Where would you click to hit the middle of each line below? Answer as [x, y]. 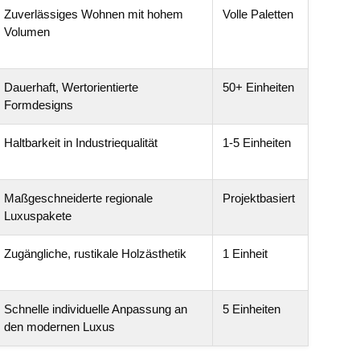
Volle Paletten [258, 14]
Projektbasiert [259, 198]
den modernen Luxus [59, 327]
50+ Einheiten [258, 87]
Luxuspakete [38, 216]
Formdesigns [39, 105]
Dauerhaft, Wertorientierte [71, 87]
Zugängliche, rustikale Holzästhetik [95, 254]
